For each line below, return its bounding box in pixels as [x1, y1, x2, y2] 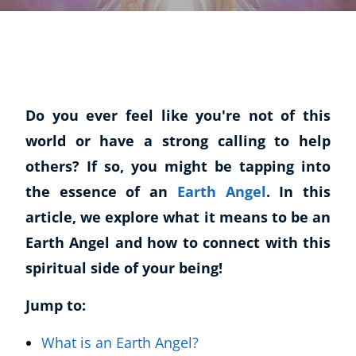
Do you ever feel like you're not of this [25, 106, 331, 125]
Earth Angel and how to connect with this [25, 233, 331, 252]
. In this [265, 182, 331, 201]
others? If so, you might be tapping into [25, 157, 331, 176]
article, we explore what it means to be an [25, 207, 331, 226]
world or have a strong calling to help [25, 131, 331, 150]
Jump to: [25, 296, 86, 315]
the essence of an [25, 182, 177, 201]
